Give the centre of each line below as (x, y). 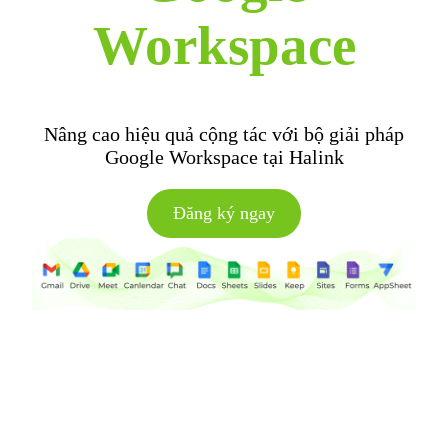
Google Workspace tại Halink (224, 156)
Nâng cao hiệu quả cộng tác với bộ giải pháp (224, 133)
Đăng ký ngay (224, 212)
